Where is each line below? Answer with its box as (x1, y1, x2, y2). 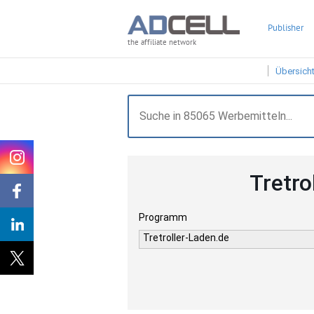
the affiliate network (128, 37, 196, 48)
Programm (139, 212, 187, 223)
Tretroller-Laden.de (143, 232, 229, 243)
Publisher (268, 22, 303, 34)
